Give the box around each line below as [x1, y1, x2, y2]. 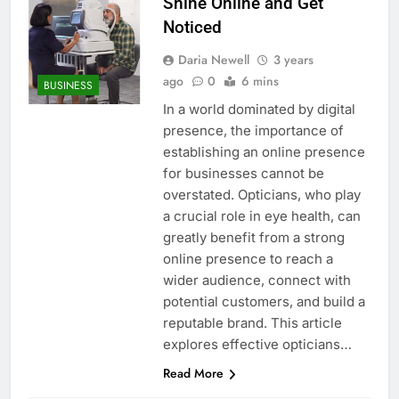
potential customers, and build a [162, 293, 365, 311]
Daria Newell [177, 51, 249, 69]
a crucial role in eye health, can [162, 208, 361, 225]
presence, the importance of [162, 122, 344, 140]
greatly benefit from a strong [162, 229, 345, 247]
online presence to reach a [162, 250, 333, 268]
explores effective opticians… [162, 336, 352, 354]
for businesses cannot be [162, 165, 324, 183]
